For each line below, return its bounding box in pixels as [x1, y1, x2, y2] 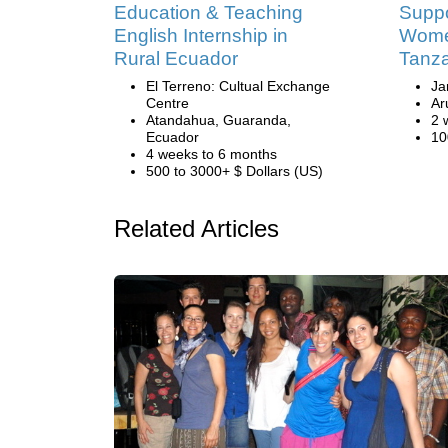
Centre [146, 95, 189, 111]
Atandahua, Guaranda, [146, 112, 291, 128]
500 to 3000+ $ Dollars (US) [146, 163, 323, 179]
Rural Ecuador [114, 48, 238, 69]
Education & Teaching [114, 2, 303, 23]
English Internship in [114, 25, 288, 46]
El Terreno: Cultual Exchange [146, 78, 330, 94]
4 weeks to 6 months [146, 146, 277, 162]
